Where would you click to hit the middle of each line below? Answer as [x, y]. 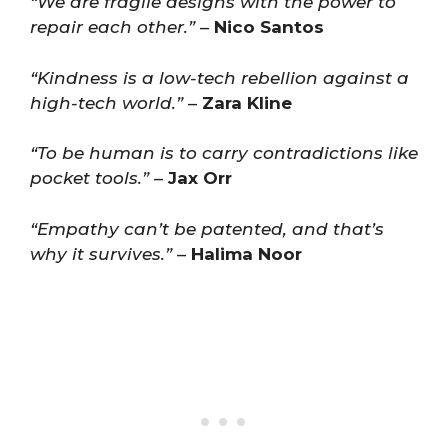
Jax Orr [200, 178]
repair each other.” [112, 27]
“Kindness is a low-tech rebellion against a [219, 77]
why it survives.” [101, 253]
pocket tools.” [89, 178]
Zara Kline [247, 102]
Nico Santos [269, 27]
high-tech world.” [106, 102]
